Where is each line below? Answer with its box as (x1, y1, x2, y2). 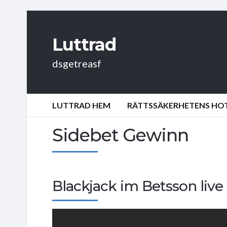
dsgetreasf (52, 57, 101, 69)
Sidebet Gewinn (52, 124, 188, 146)
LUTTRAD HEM (52, 100, 110, 110)
